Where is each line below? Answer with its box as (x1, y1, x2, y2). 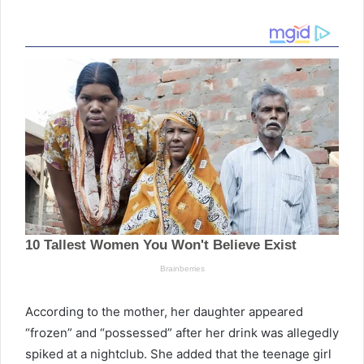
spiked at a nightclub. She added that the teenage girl (25, 346, 331, 362)
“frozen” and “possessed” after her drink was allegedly (25, 325, 339, 341)
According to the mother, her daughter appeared (25, 304, 303, 320)
